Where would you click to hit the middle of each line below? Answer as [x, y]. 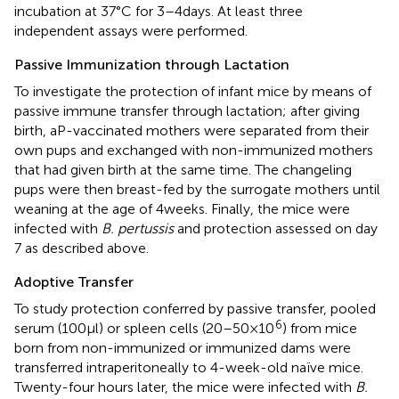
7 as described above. [81, 248]
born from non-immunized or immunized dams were [183, 347]
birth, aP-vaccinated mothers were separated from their [191, 130]
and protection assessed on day [276, 228]
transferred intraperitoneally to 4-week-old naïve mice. [189, 367]
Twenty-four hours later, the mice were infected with [185, 387]
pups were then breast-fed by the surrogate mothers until [197, 189]
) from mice [320, 328]
